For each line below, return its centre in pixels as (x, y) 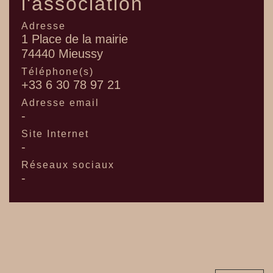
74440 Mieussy (62, 54)
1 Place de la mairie (75, 39)
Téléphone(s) (58, 72)
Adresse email (60, 103)
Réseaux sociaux (68, 165)
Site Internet (55, 134)
